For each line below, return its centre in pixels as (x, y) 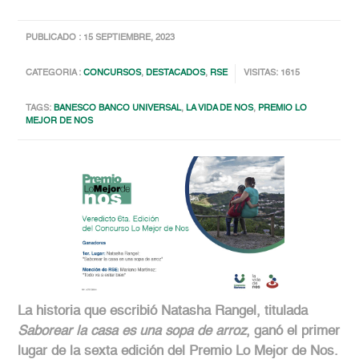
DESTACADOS (176, 74)
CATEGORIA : (55, 74)
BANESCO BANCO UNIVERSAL (118, 109)
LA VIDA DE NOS (220, 109)
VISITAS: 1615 (272, 74)
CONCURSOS (113, 74)
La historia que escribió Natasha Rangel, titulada (163, 312)
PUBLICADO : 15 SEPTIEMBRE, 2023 (101, 38)
